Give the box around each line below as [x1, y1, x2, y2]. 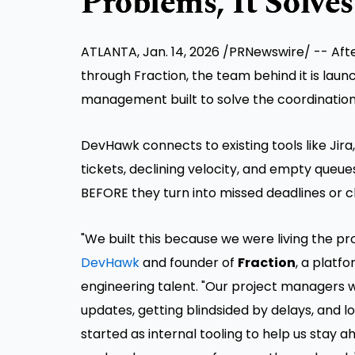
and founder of [139, 254, 238, 273]
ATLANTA [81, 43, 137, 62]
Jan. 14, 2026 [143, 43, 219, 62]
